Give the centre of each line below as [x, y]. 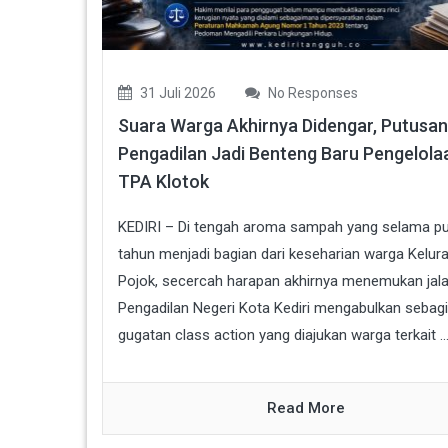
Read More [306, 408]
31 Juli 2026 [176, 93]
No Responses [311, 93]
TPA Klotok [163, 181]
